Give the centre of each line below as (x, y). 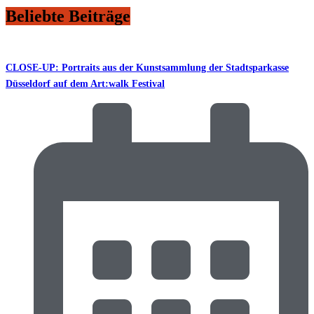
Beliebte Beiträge (68, 16)
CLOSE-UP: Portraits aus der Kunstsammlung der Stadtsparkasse (147, 67)
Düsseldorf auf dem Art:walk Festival (85, 83)
